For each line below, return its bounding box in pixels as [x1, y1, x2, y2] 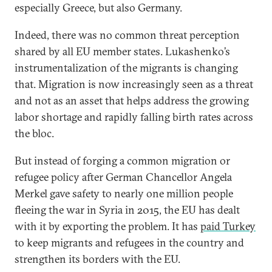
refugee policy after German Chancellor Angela [15, 170, 232, 184]
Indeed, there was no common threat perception [15, 28, 240, 42]
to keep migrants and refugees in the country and [15, 236, 244, 250]
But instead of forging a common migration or [15, 154, 230, 168]
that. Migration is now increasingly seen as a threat [15, 77, 253, 91]
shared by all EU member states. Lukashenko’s [15, 44, 230, 58]
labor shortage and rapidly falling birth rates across [15, 110, 253, 124]
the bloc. [15, 126, 54, 140]
